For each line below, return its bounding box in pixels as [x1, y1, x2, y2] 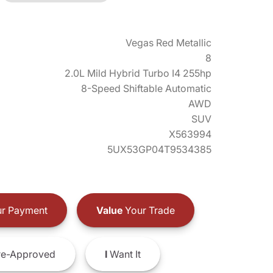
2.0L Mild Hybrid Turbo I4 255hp [65, 67, 211, 79]
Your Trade [122, 204, 175, 216]
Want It [107, 247, 141, 260]
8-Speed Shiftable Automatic [81, 82, 211, 94]
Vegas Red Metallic [126, 37, 211, 49]
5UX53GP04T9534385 [107, 143, 211, 155]
